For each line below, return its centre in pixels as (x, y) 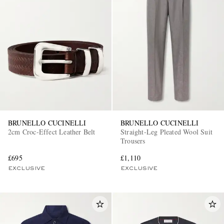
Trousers (133, 140)
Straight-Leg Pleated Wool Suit (166, 131)
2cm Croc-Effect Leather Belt (52, 131)
